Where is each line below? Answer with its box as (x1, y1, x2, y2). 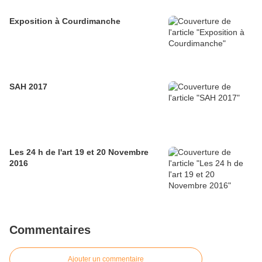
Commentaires (9, 223, 91, 237)
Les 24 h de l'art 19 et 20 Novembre (9, 147, 149, 157)
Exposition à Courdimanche (9, 16, 120, 26)
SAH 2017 (9, 82, 47, 92)
